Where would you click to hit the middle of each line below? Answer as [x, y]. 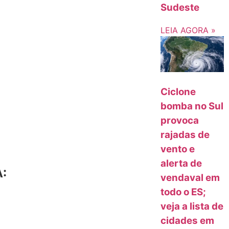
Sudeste [180, 7]
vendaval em [190, 177]
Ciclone [178, 91]
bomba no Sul [192, 106]
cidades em [188, 220]
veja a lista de [192, 206]
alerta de [181, 163]
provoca [180, 120]
